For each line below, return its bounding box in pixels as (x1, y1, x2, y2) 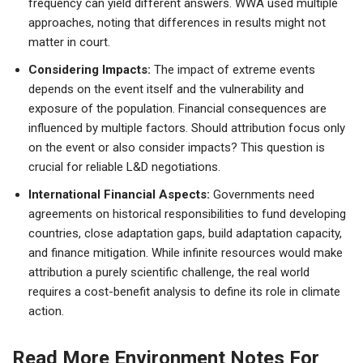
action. (28, 303, 64, 318)
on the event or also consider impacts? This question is (28, 139, 325, 155)
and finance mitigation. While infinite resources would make (28, 245, 343, 260)
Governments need (213, 186, 314, 202)
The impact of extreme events (154, 62, 315, 77)
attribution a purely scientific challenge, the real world (28, 264, 310, 280)
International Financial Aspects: (28, 186, 213, 202)
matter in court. (28, 34, 110, 49)
